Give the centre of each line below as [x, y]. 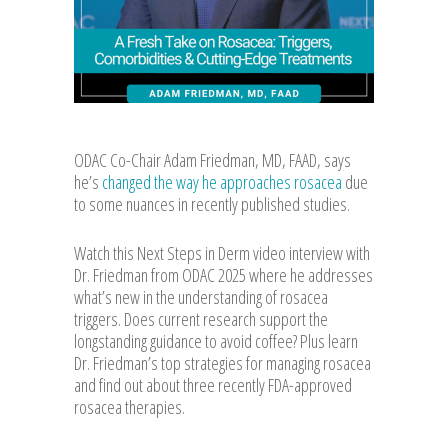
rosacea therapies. [129, 406]
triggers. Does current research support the [201, 318]
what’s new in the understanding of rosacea [201, 296]
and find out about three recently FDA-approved [213, 384]
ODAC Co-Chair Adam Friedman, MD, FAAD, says [212, 159]
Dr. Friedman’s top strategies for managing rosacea [222, 362]
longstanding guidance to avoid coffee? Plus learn [216, 340]
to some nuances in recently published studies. [212, 203]
